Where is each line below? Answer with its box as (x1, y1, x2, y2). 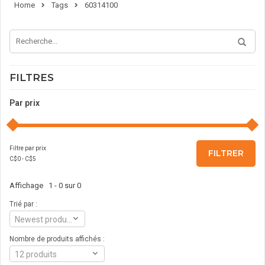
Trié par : (9, 199, 37, 208)
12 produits (15, 249, 57, 259)
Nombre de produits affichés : (9, 234, 105, 243)
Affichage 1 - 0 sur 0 (9, 180, 81, 190)
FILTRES (9, 71, 54, 83)
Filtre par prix (9, 144, 46, 151)
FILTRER (208, 147, 244, 159)
